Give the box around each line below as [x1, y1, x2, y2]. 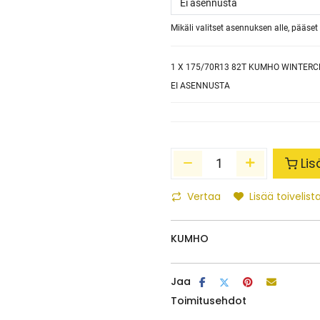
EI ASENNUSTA [171, 81, 230, 91]
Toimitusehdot [171, 294, 246, 308]
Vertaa [187, 189, 221, 204]
